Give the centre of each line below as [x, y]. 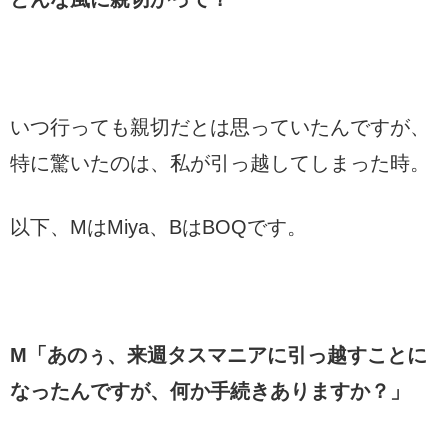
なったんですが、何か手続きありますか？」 [210, 390]
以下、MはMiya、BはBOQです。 [158, 226]
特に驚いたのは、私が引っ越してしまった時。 [220, 162]
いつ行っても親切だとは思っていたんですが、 [220, 126]
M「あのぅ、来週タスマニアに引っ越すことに [218, 354]
